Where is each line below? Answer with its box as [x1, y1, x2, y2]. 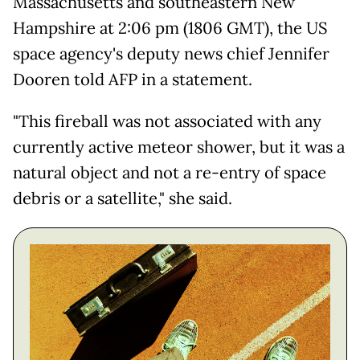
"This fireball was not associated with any [13, 111, 321, 133]
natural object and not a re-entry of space [13, 162, 326, 184]
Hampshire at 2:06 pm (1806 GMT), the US [13, 18, 328, 39]
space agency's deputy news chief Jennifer [13, 43, 329, 65]
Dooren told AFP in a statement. [13, 69, 252, 91]
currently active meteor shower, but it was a [13, 137, 345, 158]
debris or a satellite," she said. [13, 188, 232, 210]
